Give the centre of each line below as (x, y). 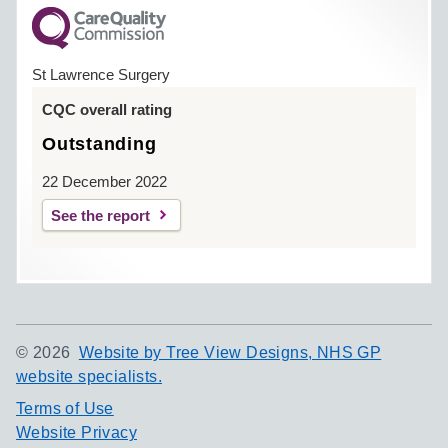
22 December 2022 (104, 181)
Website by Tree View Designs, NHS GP (230, 352)
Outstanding (99, 144)
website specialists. (89, 376)
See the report (100, 215)
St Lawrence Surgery (101, 74)
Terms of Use (65, 408)
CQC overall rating (107, 109)
